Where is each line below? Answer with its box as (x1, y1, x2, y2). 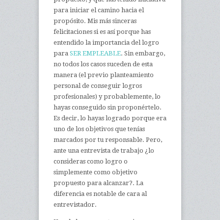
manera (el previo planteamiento (54, 71, 154, 79)
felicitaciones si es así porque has (54, 28, 151, 35)
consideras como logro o (54, 158, 128, 165)
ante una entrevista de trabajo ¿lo (54, 147, 154, 154)
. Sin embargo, (121, 50, 165, 57)
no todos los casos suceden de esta (54, 60, 153, 68)
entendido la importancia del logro (54, 39, 159, 46)
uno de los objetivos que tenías (54, 125, 145, 133)
